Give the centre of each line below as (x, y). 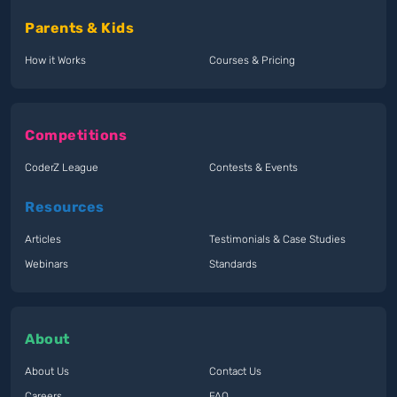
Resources (65, 206)
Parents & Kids (79, 27)
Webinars (47, 264)
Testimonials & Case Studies (277, 239)
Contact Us (235, 371)
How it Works (55, 60)
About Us (47, 371)
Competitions (76, 135)
